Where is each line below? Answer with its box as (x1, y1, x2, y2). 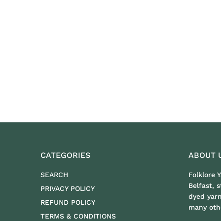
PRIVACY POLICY (40, 184, 95, 192)
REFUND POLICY (40, 198, 95, 206)
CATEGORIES (40, 150, 90, 160)
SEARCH (40, 171, 68, 179)
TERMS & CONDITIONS (40, 212, 116, 220)
